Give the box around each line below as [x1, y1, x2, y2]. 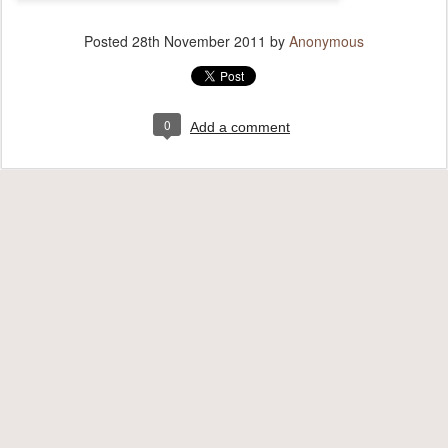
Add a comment [190, 119, 290, 135]
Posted [84, 31, 132, 51]
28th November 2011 [132, 31, 266, 51]
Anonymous [289, 31, 364, 51]
